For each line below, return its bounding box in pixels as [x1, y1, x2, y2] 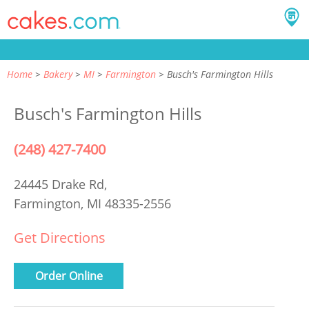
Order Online [34, 268, 103, 283]
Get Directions [14, 228, 106, 247]
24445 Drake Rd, [14, 176, 110, 192]
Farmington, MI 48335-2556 [14, 195, 171, 212]
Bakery [43, 68, 72, 81]
